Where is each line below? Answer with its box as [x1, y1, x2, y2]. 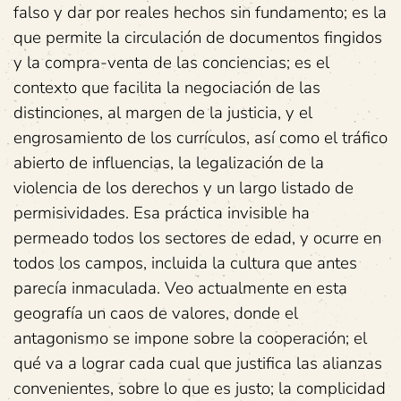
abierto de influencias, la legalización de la [13, 151, 324, 175]
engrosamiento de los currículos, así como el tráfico [13, 126, 388, 149]
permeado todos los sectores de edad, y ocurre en [13, 226, 381, 250]
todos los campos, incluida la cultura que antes [13, 252, 357, 275]
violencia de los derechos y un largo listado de [13, 176, 354, 200]
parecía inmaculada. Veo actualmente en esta [13, 277, 347, 300]
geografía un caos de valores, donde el [13, 302, 298, 325]
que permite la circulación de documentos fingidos [13, 26, 382, 49]
